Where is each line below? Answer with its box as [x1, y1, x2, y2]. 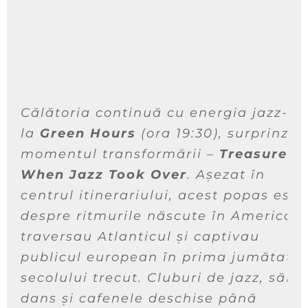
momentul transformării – [21, 146, 219, 162]
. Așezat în [187, 167, 265, 183]
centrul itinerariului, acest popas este [21, 188, 305, 203]
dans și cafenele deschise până [21, 291, 257, 307]
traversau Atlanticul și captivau [21, 229, 260, 245]
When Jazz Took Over [21, 167, 187, 183]
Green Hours [40, 126, 136, 142]
